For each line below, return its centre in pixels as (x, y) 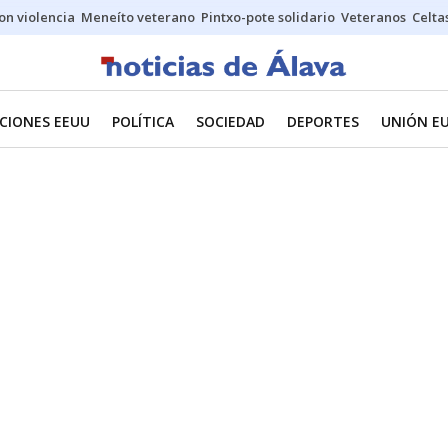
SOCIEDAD (230, 121)
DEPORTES (323, 121)
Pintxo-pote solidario (268, 17)
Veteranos (373, 17)
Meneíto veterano (138, 17)
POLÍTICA (143, 121)
